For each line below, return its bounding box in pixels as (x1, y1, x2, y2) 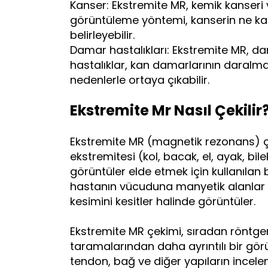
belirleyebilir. (70, 27, 135, 42)
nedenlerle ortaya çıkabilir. (70, 72, 209, 87)
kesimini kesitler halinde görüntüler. (70, 193, 255, 209)
